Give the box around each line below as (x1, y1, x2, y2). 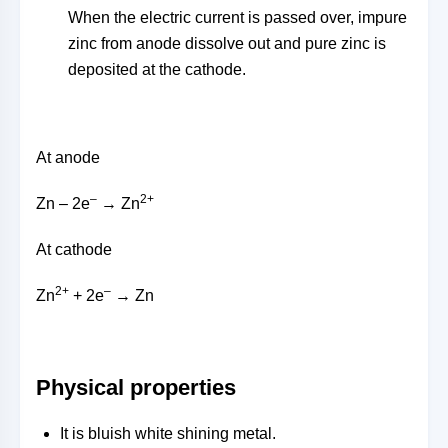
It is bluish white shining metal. (60, 425, 276, 442)
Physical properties (36, 375, 236, 400)
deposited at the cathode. (68, 61, 246, 78)
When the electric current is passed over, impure (68, 9, 407, 26)
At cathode (36, 241, 112, 258)
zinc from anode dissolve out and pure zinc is (68, 35, 386, 52)
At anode (36, 149, 100, 166)
